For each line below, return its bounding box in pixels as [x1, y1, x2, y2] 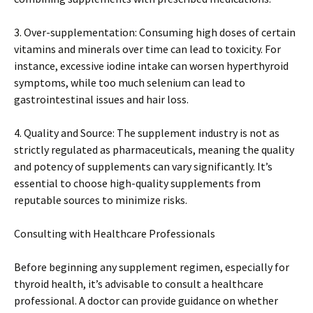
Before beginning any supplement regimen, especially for [14, 260, 289, 275]
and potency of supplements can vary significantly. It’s [14, 159, 272, 174]
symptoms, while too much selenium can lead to [14, 75, 245, 90]
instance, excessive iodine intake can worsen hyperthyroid [14, 59, 289, 73]
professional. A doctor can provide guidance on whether [14, 293, 278, 308]
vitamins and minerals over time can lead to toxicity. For [14, 42, 281, 57]
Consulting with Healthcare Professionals [14, 226, 215, 241]
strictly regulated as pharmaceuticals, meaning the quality [14, 143, 294, 157]
